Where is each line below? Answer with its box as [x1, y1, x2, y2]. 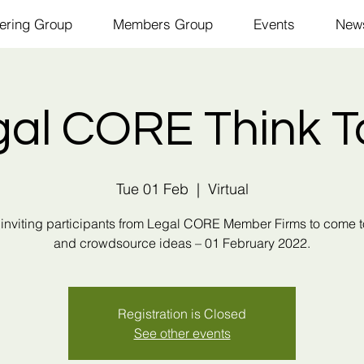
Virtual [207, 180, 249, 198]
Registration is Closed [118, 305, 246, 322]
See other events [133, 325, 231, 341]
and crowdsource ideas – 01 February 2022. [54, 235, 310, 251]
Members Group [112, 15, 213, 32]
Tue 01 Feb [115, 180, 188, 198]
